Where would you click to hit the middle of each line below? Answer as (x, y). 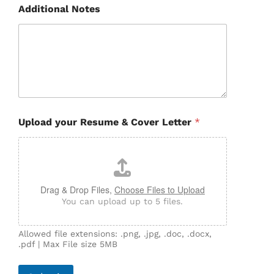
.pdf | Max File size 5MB (68, 244)
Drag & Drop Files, (77, 189)
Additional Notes (59, 9)
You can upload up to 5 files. (123, 201)
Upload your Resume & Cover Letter (106, 122)
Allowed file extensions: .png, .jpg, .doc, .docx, (115, 233)
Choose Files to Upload (159, 189)
